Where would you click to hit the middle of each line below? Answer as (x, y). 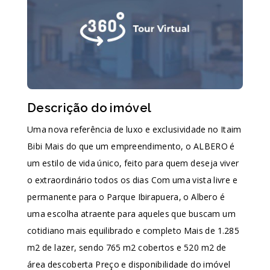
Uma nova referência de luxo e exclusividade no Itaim (134, 129)
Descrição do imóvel (89, 108)
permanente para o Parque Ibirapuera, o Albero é (126, 197)
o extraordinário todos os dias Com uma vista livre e (132, 180)
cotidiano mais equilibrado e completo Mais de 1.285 (133, 231)
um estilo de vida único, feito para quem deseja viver (133, 163)
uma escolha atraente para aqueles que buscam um (131, 214)
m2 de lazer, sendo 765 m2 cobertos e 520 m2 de (127, 247)
